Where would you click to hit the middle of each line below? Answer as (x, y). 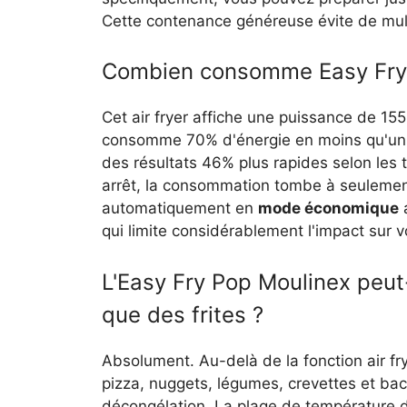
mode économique (328, 208)
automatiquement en (180, 208)
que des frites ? (183, 314)
